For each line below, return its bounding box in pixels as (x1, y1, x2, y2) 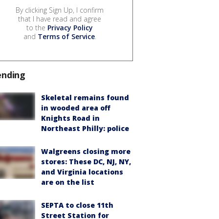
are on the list (41, 177, 94, 187)
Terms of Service (37, 32, 95, 42)
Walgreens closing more (41, 147, 131, 156)
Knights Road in (41, 113, 100, 123)
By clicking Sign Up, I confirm (16, 5, 104, 15)
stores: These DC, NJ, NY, (41, 157, 131, 167)
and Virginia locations (41, 167, 123, 177)
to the (26, 23, 47, 33)
